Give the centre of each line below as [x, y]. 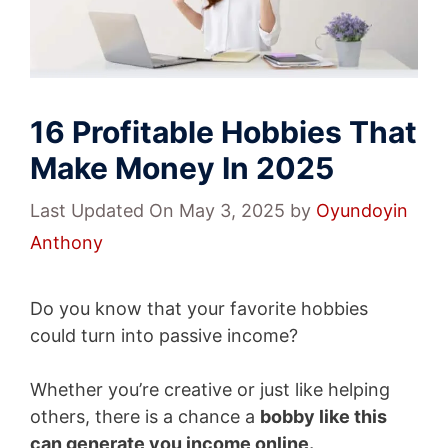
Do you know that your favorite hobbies [199, 308]
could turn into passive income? [164, 335]
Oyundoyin [362, 210]
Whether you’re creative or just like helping [210, 389]
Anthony [66, 242]
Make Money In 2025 [182, 167]
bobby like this [323, 416]
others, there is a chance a [145, 416]
